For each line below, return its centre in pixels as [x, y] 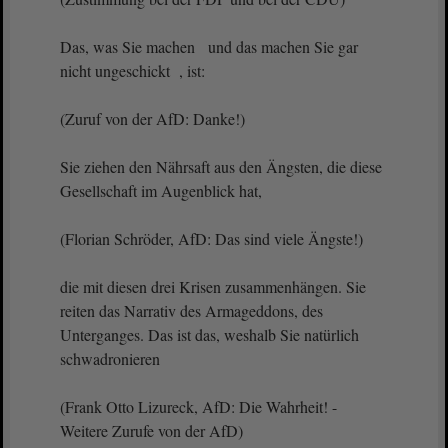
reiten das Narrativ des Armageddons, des [191, 310]
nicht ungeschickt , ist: [135, 70]
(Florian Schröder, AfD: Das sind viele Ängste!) [211, 238]
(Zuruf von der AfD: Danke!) [152, 118]
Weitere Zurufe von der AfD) [151, 430]
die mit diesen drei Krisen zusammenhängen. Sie [213, 286]
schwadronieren [121, 358]
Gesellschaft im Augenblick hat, [161, 190]
